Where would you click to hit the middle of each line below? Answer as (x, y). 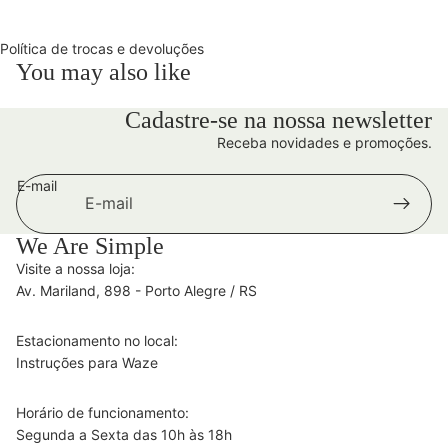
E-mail (37, 185)
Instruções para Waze (87, 362)
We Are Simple (90, 245)
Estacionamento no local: (97, 340)
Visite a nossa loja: (75, 268)
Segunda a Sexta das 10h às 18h (124, 434)
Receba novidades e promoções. (324, 142)
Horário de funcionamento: (102, 412)
